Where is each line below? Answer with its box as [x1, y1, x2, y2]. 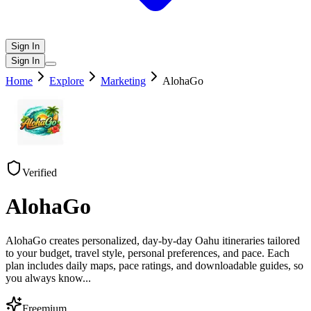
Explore [49, 75, 84, 87]
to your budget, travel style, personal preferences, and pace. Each [6, 246, 289, 259]
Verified [22, 167, 57, 178]
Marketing [101, 75, 146, 87]
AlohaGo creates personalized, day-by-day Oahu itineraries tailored [6, 234, 300, 246]
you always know [6, 271, 83, 284]
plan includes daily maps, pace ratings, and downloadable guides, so [6, 259, 303, 271]
